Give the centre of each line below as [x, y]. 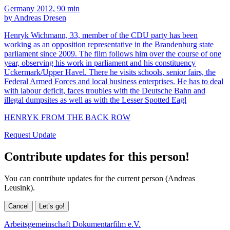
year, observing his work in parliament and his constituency [100, 63]
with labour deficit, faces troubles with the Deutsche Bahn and [105, 90]
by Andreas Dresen [35, 17]
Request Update [30, 135]
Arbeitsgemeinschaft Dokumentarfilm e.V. [72, 224]
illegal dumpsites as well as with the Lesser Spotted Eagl [95, 100]
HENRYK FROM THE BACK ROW [67, 117]
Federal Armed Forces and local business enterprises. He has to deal [114, 81]
